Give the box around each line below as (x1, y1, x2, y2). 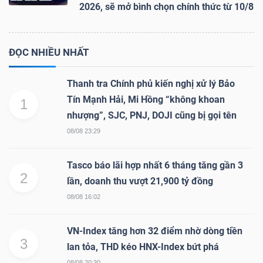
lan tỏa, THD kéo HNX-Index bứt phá (67, 241, 219, 252)
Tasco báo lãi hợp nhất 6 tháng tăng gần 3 (67, 159, 243, 171)
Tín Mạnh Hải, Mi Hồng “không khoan (67, 93, 225, 105)
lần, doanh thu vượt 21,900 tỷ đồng (67, 175, 213, 187)
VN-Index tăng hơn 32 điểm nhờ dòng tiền (67, 225, 242, 237)
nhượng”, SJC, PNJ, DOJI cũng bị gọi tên (67, 109, 237, 121)
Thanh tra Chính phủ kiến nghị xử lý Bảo (67, 77, 235, 89)
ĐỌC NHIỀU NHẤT (9, 46, 89, 58)
